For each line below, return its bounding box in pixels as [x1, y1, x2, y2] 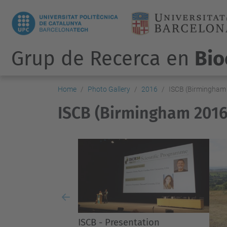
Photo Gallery [88, 85, 130, 93]
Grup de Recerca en [11, 47, 195, 71]
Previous [65, 199, 100, 210]
